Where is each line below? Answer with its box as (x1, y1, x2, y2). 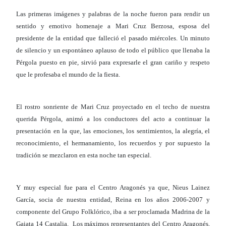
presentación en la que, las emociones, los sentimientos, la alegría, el (16, 127, 210, 135)
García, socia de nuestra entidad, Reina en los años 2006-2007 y (16, 196, 210, 204)
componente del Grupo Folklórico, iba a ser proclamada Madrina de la (16, 208, 210, 216)
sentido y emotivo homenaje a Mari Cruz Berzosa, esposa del (16, 22, 210, 30)
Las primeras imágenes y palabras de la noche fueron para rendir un (16, 10, 210, 18)
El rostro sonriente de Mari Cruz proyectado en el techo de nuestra (16, 103, 210, 111)
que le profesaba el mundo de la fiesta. (16, 71, 120, 79)
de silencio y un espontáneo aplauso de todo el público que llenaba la (16, 46, 210, 54)
